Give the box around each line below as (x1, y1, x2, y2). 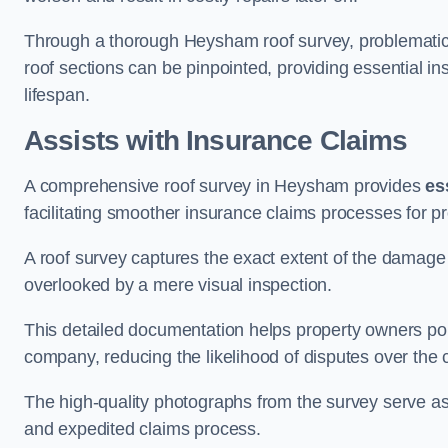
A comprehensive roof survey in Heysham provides (24, 175, 426, 196)
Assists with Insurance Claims (24, 124, 408, 156)
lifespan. (24, 84, 90, 105)
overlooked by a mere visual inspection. (24, 274, 332, 295)
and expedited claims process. (24, 418, 261, 439)
